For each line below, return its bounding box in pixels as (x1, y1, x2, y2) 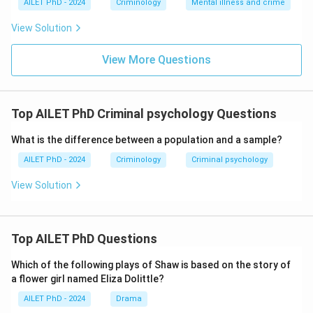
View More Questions (102, 53, 211, 66)
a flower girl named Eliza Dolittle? (11, 273, 164, 284)
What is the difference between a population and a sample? (11, 134, 282, 145)
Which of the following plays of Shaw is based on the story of (11, 259, 291, 270)
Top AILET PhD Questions (11, 231, 157, 246)
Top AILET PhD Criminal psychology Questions (11, 106, 277, 121)
